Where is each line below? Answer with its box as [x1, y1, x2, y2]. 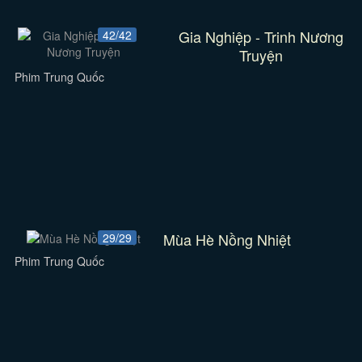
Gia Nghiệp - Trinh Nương [178, 26, 343, 47]
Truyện [238, 44, 283, 65]
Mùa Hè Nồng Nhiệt [163, 229, 292, 250]
